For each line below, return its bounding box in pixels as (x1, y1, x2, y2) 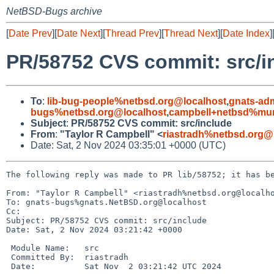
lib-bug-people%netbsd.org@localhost (47, 95, 226, 106)
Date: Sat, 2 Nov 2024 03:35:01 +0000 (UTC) (31, 139, 226, 150)
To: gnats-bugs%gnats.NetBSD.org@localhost (6, 197, 207, 207)
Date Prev (9, 28, 52, 39)
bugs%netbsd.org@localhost (31, 106, 166, 117)
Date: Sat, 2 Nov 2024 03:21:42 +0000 (6, 224, 182, 234)
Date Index (223, 28, 270, 39)
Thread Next (164, 28, 218, 39)
